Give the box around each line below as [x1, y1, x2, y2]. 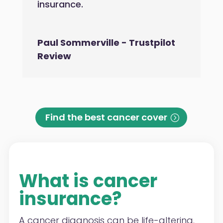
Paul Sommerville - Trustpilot [37, 36, 175, 49]
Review [37, 49, 71, 62]
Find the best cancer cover [45, 111, 168, 123]
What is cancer [18, 168, 157, 194]
